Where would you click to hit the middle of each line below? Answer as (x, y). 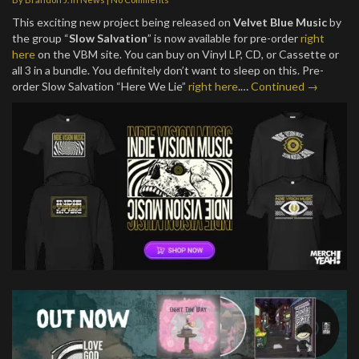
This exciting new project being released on (123, 22)
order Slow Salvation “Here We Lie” (100, 86)
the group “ (40, 38)
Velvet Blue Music (280, 22)
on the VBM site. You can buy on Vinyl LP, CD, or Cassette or (187, 54)
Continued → (284, 86)
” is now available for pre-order (224, 38)
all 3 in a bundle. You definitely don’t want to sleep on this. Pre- (168, 70)
